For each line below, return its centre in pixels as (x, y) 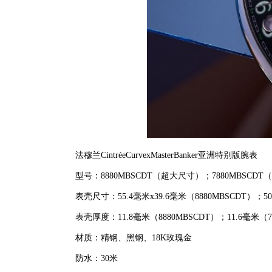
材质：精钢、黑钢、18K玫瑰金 (129, 238)
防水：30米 (92, 259)
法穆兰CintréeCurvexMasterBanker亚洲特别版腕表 (161, 155)
